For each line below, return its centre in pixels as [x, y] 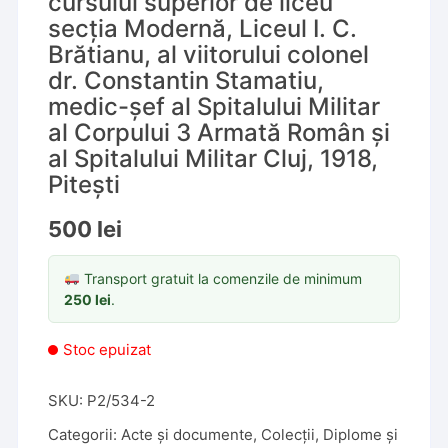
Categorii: [85, 434]
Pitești [84, 184]
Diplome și [361, 434]
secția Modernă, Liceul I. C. [203, 28]
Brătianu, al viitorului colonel [209, 54]
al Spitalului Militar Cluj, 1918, [213, 158]
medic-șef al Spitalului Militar [214, 106]
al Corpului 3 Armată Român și [219, 132]
